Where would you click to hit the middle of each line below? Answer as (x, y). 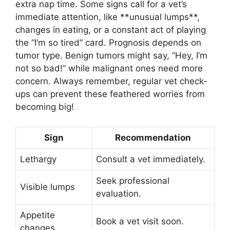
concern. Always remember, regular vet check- (111, 81)
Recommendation (153, 137)
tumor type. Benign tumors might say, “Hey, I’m (111, 56)
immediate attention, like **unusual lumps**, (108, 17)
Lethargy (38, 159)
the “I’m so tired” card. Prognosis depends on (108, 43)
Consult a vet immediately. (151, 159)
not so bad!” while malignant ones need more (109, 69)
